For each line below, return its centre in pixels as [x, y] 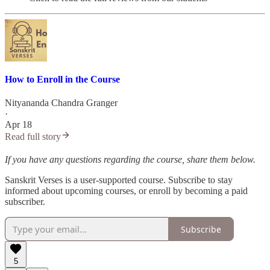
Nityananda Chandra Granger [61, 103]
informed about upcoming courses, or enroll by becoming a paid [126, 191]
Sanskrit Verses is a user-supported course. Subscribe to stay [119, 180]
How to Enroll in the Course [62, 80]
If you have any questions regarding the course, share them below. [130, 160]
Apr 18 [18, 125]
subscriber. [25, 202]
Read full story [33, 137]
